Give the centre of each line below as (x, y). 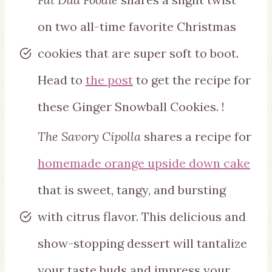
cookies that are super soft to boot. (138, 53)
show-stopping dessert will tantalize (142, 243)
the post (109, 80)
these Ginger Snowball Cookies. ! (131, 106)
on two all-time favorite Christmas (137, 26)
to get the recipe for (192, 80)
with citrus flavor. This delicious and (142, 216)
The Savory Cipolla (89, 136)
